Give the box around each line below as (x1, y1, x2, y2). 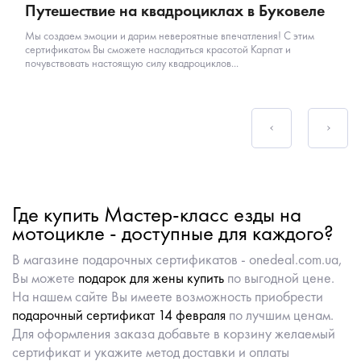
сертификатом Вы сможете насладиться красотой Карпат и (25, 41, 291, 56)
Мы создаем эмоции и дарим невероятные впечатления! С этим (25, 27, 314, 43)
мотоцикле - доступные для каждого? (12, 218, 334, 247)
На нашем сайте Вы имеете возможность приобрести (12, 286, 323, 305)
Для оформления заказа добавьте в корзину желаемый (12, 323, 335, 342)
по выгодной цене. (224, 268, 334, 287)
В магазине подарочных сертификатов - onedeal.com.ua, (12, 249, 342, 268)
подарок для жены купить (78, 268, 224, 287)
